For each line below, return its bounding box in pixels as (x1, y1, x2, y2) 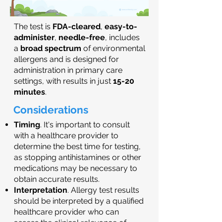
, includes (105, 33, 140, 42)
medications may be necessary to (14, 164, 137, 173)
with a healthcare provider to (14, 131, 118, 140)
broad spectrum (18, 44, 81, 53)
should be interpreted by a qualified (14, 196, 144, 206)
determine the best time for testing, (14, 142, 141, 151)
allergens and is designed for (14, 55, 119, 64)
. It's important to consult (40, 120, 130, 129)
